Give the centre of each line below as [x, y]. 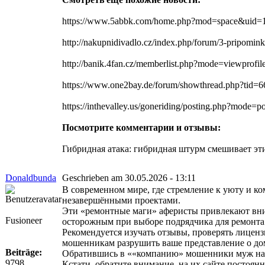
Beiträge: [24, 252]
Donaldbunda [31, 177]
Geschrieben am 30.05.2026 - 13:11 [129, 177]
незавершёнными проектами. [121, 200]
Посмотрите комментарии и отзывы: [141, 127]
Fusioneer [24, 220]
